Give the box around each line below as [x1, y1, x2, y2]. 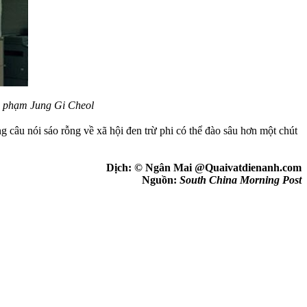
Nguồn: [142, 173, 180, 186]
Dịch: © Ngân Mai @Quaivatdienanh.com [106, 161, 302, 173]
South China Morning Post [180, 173, 302, 186]
